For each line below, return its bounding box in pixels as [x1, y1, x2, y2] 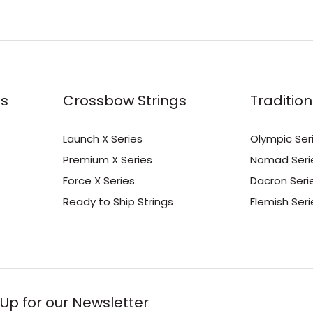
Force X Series [62, 173, 135, 188]
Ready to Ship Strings [62, 194, 173, 209]
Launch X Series [62, 131, 143, 146]
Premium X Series [62, 152, 152, 167]
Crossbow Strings [62, 91, 187, 110]
